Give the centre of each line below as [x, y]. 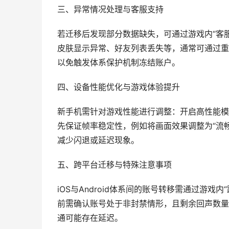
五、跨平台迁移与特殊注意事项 [114, 165]
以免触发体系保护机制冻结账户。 [119, 63]
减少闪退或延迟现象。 [98, 140]
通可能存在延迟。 [90, 218]
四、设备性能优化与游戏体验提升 [119, 87]
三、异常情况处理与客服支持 [110, 9]
